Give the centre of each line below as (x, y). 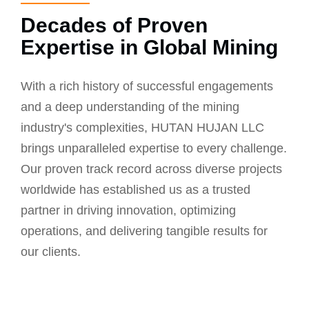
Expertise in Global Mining (149, 47)
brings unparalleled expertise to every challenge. (154, 148)
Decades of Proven (114, 25)
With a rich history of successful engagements (147, 86)
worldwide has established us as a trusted (136, 190)
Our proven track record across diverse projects (151, 169)
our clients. (51, 252)
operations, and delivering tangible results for (144, 231)
